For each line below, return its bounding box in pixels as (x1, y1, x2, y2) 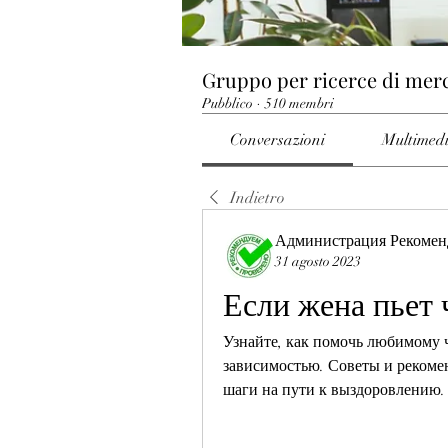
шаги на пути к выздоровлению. (223, 380, 445, 400)
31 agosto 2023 (275, 253, 361, 270)
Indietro (230, 188, 285, 208)
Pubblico (202, 95, 253, 112)
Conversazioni (230, 130, 326, 150)
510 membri (265, 95, 334, 112)
